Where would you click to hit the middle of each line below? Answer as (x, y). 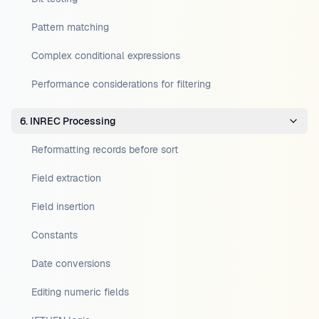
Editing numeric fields (80, 292)
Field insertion (63, 206)
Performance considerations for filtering (121, 84)
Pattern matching (70, 27)
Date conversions (71, 263)
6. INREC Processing (68, 121)
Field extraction (66, 178)
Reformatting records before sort (105, 150)
